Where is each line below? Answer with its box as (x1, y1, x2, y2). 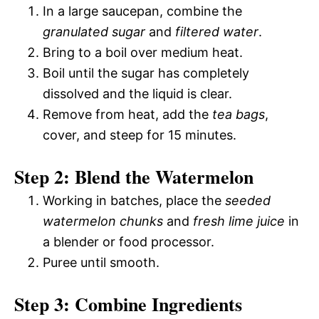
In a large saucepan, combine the (43, 3, 242, 19)
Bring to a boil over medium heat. (43, 44, 243, 60)
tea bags (212, 106, 265, 122)
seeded (225, 192, 271, 208)
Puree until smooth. (43, 254, 159, 270)
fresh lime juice (193, 213, 285, 229)
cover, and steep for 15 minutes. (43, 127, 236, 142)
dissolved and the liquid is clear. (43, 85, 232, 101)
